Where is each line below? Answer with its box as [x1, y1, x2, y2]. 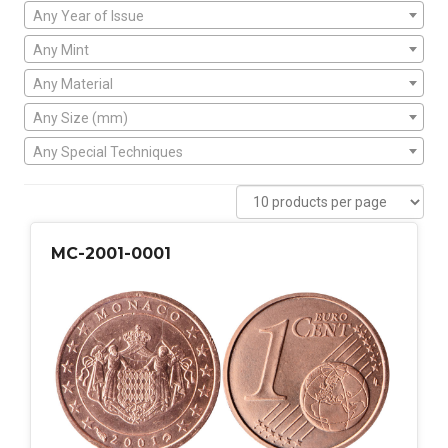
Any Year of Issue [33, 8, 144, 25]
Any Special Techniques [33, 144, 183, 161]
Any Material [33, 76, 113, 93]
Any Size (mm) [33, 110, 128, 127]
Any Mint [33, 42, 89, 59]
